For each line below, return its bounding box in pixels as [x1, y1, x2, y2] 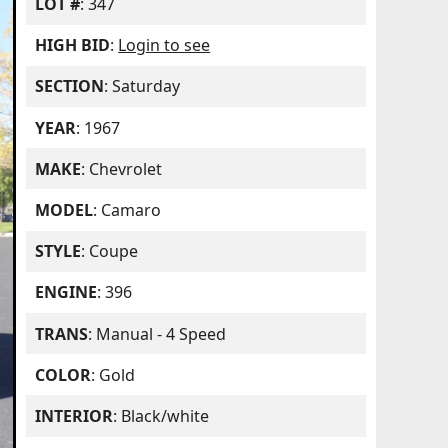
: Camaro [93, 199, 162, 221]
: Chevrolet [81, 157, 163, 180]
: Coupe [81, 240, 139, 263]
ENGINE [35, 281, 98, 304]
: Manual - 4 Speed [88, 322, 227, 345]
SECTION [35, 75, 105, 98]
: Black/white [113, 404, 210, 427]
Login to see [118, 34, 211, 57]
